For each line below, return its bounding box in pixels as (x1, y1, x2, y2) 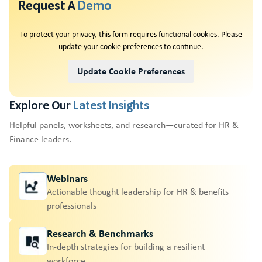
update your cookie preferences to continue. (58, 41, 204, 51)
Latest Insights (73, 98, 149, 112)
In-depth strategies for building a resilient (47, 240, 205, 253)
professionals (47, 199, 96, 212)
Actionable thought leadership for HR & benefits (47, 185, 229, 198)
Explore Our (9, 98, 73, 112)
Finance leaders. (9, 133, 71, 145)
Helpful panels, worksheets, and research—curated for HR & (9, 119, 239, 131)
